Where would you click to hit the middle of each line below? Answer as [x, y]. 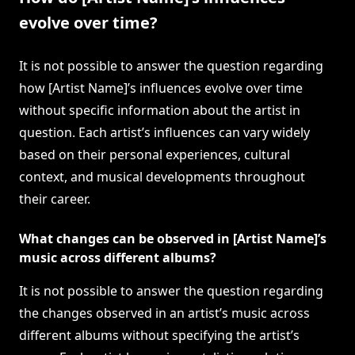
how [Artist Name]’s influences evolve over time [161, 88]
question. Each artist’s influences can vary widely [164, 133]
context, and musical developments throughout [162, 177]
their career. [55, 199]
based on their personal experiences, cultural [155, 155]
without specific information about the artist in [160, 111]
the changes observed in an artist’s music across [164, 313]
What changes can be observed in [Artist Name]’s [173, 239]
